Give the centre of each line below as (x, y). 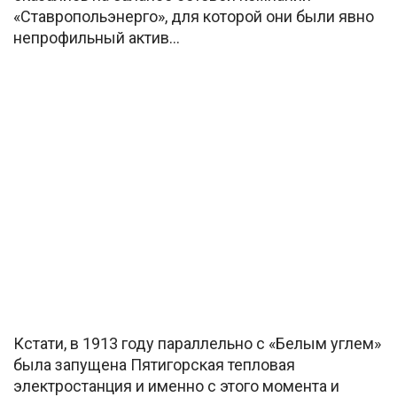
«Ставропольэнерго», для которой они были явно (194, 16)
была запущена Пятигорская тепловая (154, 365)
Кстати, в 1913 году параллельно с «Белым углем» (197, 344)
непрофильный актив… (97, 37)
